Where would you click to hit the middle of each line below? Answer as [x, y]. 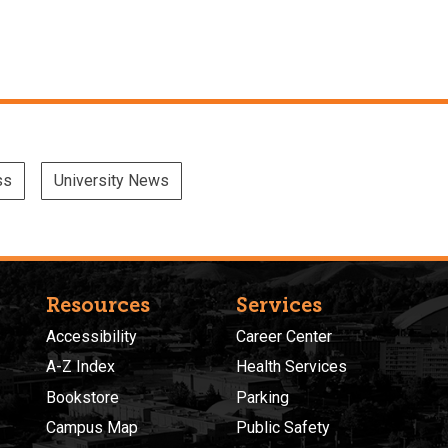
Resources [98, 304]
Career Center [284, 336]
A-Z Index [80, 367]
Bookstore [82, 397]
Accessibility [91, 336]
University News [111, 180]
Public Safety [283, 428]
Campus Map [92, 428]
